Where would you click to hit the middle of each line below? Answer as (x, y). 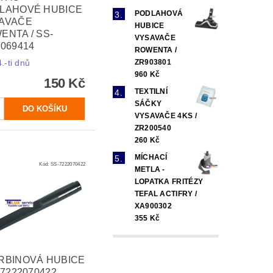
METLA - (150, 169)
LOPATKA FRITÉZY (169, 181)
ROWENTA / (156, 50)
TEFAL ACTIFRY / (166, 193)
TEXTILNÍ (151, 91)
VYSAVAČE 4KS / (166, 115)
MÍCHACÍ (151, 157)
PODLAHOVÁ (159, 13)
